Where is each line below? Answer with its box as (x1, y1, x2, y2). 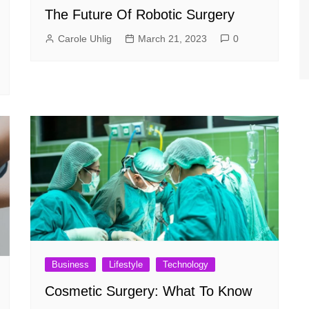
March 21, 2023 (138, 33, 207, 45)
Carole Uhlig (58, 33, 112, 45)
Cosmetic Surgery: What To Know (45, 283, 252, 299)
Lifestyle (109, 259, 143, 270)
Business (52, 259, 89, 270)
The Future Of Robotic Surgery (45, 7, 235, 23)
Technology (163, 259, 208, 270)
